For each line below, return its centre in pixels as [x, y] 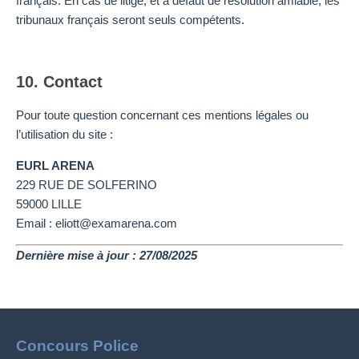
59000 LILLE [49, 204]
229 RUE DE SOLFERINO [87, 184]
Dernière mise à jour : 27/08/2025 [107, 255]
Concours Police [77, 346]
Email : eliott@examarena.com [97, 223]
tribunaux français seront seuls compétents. [130, 20]
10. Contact [59, 82]
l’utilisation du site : [65, 135]
